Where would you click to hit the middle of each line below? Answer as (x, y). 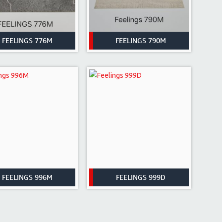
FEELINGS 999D (141, 177)
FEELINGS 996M (27, 177)
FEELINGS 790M (141, 40)
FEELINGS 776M (27, 40)
